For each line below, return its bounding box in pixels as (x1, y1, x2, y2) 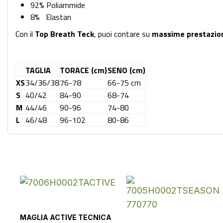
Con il (15, 28, 35, 40)
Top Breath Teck (35, 28, 94, 40)
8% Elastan (30, 11, 71, 23)
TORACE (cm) (60, 64, 107, 76)
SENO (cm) (108, 64, 145, 76)
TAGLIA (25, 64, 51, 76)
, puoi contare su (94, 28, 152, 40)
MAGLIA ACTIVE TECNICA (20, 213, 111, 222)
